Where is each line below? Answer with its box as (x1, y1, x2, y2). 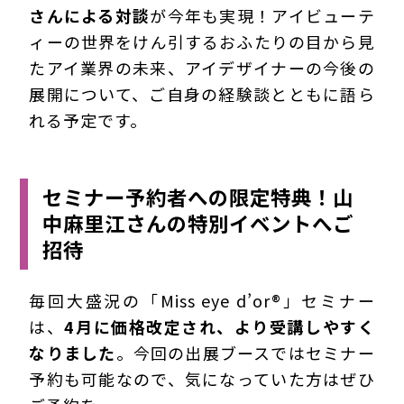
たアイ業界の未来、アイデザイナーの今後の (29, 56, 375, 80)
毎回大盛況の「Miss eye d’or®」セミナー (29, 288, 375, 312)
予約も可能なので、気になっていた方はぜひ (29, 366, 375, 390)
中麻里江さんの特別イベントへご (42, 208, 354, 238)
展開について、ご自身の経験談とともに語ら (29, 82, 375, 106)
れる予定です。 (29, 108, 148, 133)
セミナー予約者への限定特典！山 (42, 182, 354, 212)
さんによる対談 (29, 4, 151, 28)
